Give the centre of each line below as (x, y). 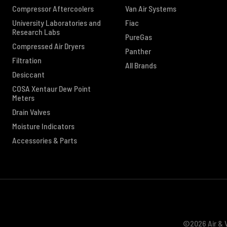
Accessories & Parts (45, 140)
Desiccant (28, 74)
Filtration (27, 60)
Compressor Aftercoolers (53, 8)
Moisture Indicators (43, 126)
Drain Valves (31, 111)
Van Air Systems (151, 8)
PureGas (139, 36)
